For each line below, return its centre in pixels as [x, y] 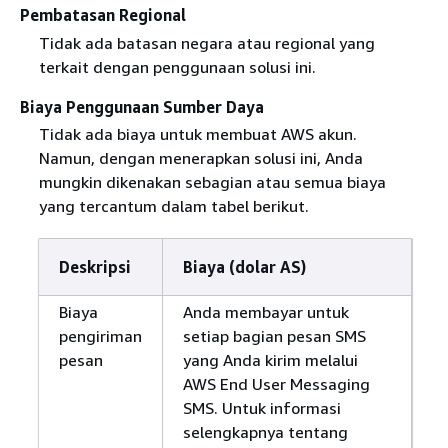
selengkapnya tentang [265, 431]
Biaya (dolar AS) [244, 266]
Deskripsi [94, 266]
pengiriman [100, 335]
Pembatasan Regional [103, 15]
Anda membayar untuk [265, 311]
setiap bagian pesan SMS [274, 335]
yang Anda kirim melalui [270, 359]
